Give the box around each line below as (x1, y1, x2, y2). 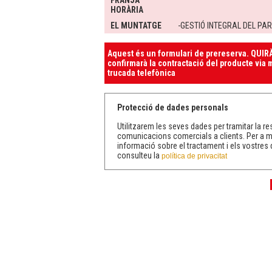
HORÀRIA (110, 5, 143, 15)
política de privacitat (161, 152, 227, 161)
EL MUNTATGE (110, 21, 161, 31)
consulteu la (117, 151, 161, 161)
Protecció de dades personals (117, 103, 228, 113)
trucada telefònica (107, 68, 175, 78)
